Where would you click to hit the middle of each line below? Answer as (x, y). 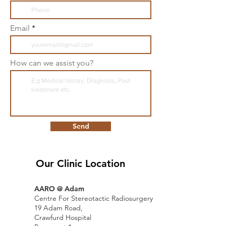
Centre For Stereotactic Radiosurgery (94, 198)
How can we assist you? (52, 63)
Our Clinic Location (80, 163)
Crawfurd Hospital (63, 217)
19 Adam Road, (60, 208)
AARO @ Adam (59, 189)
